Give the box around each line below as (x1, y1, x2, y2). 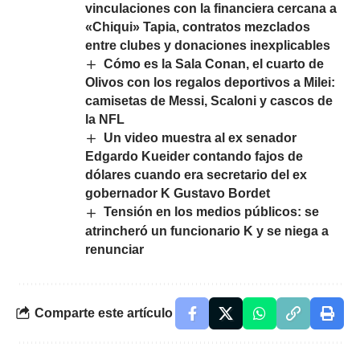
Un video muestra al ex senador (104, 131, 297, 145)
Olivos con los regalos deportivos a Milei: (85, 76, 335, 90)
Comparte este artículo (35, 306, 173, 321)
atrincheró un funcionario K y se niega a (85, 223, 329, 238)
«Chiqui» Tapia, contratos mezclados (85, 19, 310, 34)
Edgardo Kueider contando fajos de (85, 149, 303, 164)
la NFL (85, 112, 125, 127)
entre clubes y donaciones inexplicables (85, 38, 330, 52)
